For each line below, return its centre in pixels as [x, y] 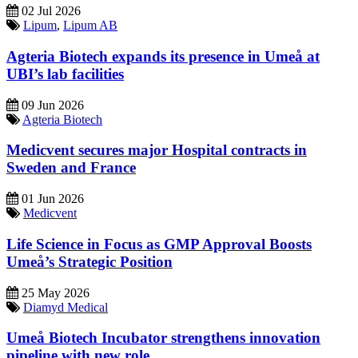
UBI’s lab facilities [65, 74]
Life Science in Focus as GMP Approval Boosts [159, 244]
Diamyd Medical [66, 307]
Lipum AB [90, 26]
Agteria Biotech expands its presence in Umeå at [163, 56]
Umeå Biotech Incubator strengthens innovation [163, 338]
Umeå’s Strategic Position [89, 261]
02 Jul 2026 [50, 11]
